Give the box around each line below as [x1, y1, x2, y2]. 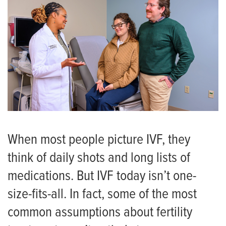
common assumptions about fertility [8, 203, 192, 222]
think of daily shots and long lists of [8, 149, 190, 167]
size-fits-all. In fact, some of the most [8, 185, 197, 204]
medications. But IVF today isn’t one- [8, 167, 196, 186]
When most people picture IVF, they [8, 131, 190, 149]
